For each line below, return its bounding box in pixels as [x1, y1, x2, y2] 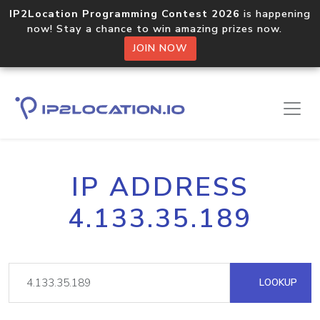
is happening [240, 6, 311, 21]
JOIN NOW [132, 41, 188, 55]
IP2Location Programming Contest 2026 [9, 6, 240, 21]
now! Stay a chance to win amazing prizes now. [27, 21, 293, 36]
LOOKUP [256, 276, 297, 289]
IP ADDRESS [71, 169, 249, 205]
